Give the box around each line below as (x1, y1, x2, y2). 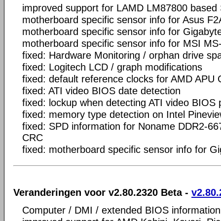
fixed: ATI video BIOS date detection (22, 85, 181, 96)
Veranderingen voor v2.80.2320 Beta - (13, 187, 191, 198)
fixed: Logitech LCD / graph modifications (22, 61, 202, 73)
